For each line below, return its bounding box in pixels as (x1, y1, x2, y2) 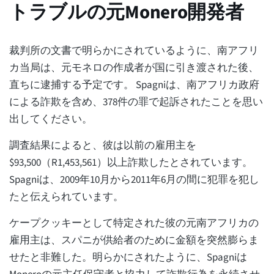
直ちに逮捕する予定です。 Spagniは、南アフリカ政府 (9, 78, 259, 93)
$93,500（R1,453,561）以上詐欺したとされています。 (9, 155, 253, 171)
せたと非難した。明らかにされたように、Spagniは (9, 250, 247, 265)
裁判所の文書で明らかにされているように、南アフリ (9, 43, 259, 59)
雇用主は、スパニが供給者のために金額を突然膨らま (9, 233, 259, 248)
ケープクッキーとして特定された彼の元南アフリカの (9, 216, 259, 231)
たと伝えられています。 (9, 190, 124, 205)
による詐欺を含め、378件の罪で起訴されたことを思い (9, 95, 263, 110)
